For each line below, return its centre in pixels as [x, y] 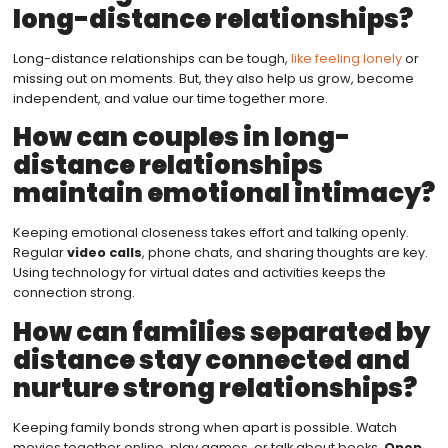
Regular [39, 253]
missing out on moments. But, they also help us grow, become [213, 78]
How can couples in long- [181, 137]
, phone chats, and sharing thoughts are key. [284, 253]
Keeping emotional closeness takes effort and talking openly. [210, 233]
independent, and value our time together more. [170, 98]
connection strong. [73, 293]
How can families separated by [221, 331]
